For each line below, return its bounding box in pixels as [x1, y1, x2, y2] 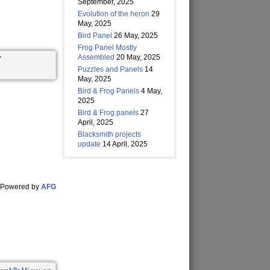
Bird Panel [78, 31, 113, 40]
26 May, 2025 [114, 31, 159, 40]
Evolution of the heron [78, 10, 150, 18]
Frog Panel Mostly [78, 43, 137, 52]
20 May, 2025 [116, 53, 161, 61]
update [78, 140, 101, 148]
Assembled [78, 53, 115, 61]
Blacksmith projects [78, 130, 142, 139]
